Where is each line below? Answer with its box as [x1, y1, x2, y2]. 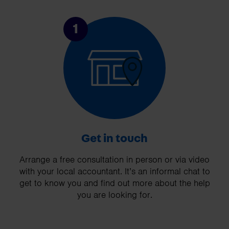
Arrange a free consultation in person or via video [19, 153, 210, 165]
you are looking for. [77, 189, 152, 200]
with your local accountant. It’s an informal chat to [19, 165, 210, 177]
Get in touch [81, 132, 148, 145]
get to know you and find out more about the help [19, 177, 210, 189]
